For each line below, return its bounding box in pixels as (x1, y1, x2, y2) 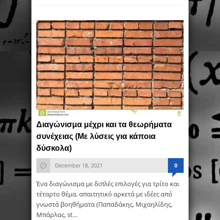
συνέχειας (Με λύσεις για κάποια (36, 132, 156, 140)
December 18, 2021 (55, 162, 103, 169)
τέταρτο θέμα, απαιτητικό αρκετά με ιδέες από (36, 190, 172, 198)
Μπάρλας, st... (36, 210, 77, 219)
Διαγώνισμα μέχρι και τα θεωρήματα (36, 120, 172, 129)
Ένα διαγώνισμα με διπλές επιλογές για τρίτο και (36, 179, 179, 188)
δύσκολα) (36, 144, 72, 152)
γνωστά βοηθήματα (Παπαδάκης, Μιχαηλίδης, (36, 200, 172, 209)
